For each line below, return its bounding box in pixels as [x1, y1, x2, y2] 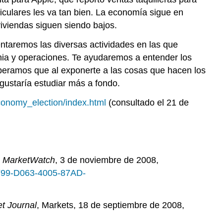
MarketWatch [2, 155, 55, 166]
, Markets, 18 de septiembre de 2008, [37, 200, 184, 211]
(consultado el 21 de [106, 97, 189, 108]
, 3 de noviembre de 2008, [55, 155, 159, 166]
